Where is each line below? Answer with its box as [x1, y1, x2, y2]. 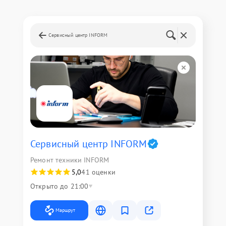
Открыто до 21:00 [30, 182, 89, 191]
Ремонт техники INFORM [30, 155, 109, 165]
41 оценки [81, 167, 116, 177]
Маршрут [55, 207, 75, 214]
